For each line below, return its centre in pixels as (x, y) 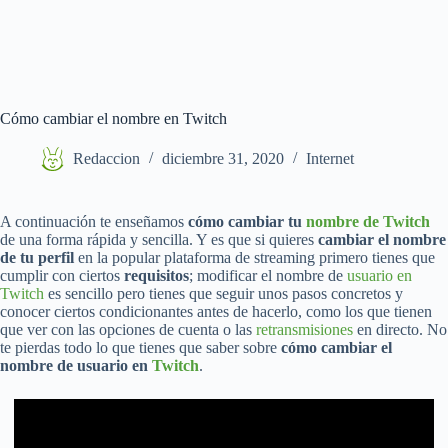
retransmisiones (304, 329)
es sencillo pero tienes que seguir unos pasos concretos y (223, 293)
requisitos (156, 275)
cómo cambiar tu (247, 221)
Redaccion (106, 159)
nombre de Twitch (368, 221)
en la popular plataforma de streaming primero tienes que (254, 257)
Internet (330, 159)
